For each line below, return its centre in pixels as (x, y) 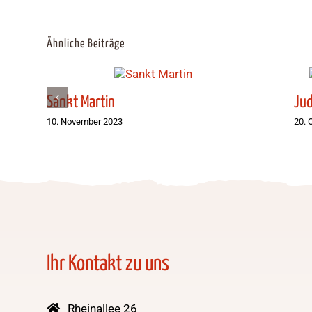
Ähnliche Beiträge (86, 44)
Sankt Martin (81, 103)
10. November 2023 (85, 121)
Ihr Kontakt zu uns (108, 264)
